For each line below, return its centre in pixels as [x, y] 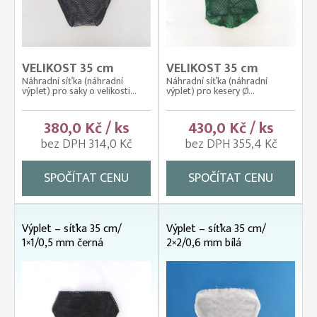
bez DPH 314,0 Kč [86, 144]
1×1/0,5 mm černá [63, 243]
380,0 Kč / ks [86, 128]
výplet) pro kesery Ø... [211, 91]
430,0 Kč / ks [231, 128]
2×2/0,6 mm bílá [204, 243]
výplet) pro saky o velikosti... [79, 91]
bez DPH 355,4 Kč [231, 144]
